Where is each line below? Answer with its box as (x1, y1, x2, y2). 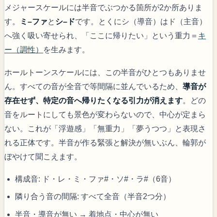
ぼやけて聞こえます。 (4, 152, 82, 161)
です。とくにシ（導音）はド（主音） (75, 17, 207, 26)
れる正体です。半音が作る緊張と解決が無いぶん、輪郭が (4, 138, 206, 147)
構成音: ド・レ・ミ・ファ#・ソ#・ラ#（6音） (15, 175, 176, 184)
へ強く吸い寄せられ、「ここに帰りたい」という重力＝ (4, 31, 198, 40)
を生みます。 (43, 45, 90, 54)
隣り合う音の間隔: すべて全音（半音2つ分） (15, 192, 170, 201)
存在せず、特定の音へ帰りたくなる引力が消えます (4, 96, 183, 105)
